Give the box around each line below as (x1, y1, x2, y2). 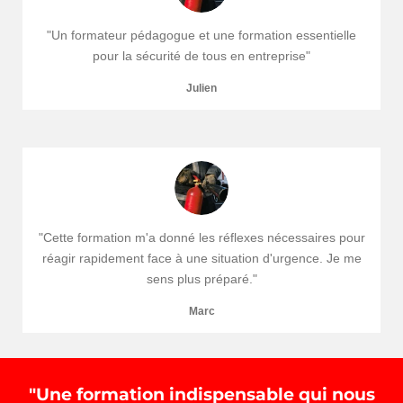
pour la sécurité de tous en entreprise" (93, 49, 310, 64)
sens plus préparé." (146, 272, 257, 287)
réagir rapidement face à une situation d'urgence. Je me (41, 251, 362, 266)
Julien (186, 82, 217, 94)
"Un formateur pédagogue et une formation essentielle (47, 28, 356, 43)
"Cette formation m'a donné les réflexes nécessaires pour (38, 230, 365, 246)
